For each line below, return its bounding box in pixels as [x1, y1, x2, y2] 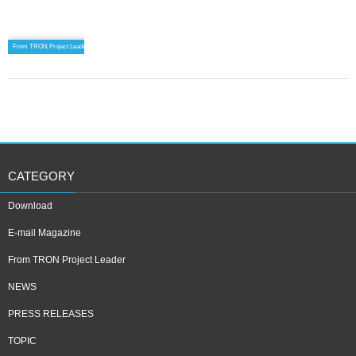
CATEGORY [8, 169, 75, 183]
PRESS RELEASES [8, 308, 94, 319]
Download [8, 200, 52, 211]
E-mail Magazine [8, 227, 81, 238]
